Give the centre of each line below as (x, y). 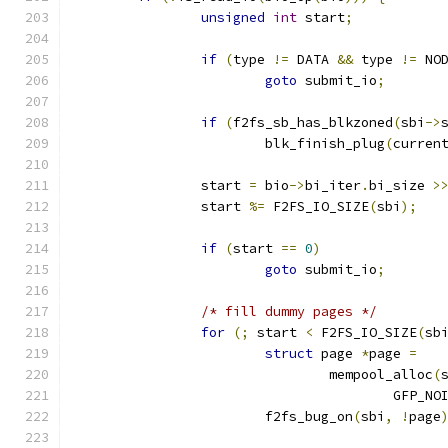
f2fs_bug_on (309, 416)
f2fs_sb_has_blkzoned (313, 122)
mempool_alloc (381, 374)
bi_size (401, 185)
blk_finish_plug (325, 143)
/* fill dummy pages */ (289, 311)
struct (289, 353)
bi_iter (333, 185)
